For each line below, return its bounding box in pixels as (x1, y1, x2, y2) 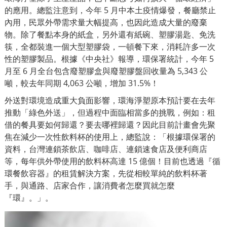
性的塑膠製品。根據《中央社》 (5, 53, 118, 64)
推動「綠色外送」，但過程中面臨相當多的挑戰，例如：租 (5, 106, 215, 118)
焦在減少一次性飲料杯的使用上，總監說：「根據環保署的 (5, 131, 215, 142)
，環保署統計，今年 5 (134, 53, 214, 64)
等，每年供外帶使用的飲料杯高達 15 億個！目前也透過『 (5, 155, 212, 167)
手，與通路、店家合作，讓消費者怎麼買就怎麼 (5, 179, 175, 191)
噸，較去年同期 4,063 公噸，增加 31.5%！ (5, 77, 159, 89)
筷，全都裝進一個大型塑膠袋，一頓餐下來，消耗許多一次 (5, 41, 215, 52)
